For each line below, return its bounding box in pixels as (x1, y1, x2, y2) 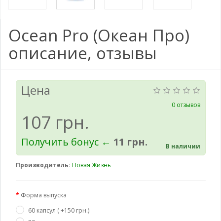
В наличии (166, 142, 200, 150)
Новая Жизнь (72, 161, 111, 169)
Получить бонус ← (21, 135, 113, 148)
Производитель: (16, 161, 71, 169)
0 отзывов (172, 101, 200, 109)
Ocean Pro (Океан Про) (8, 24, 189, 46)
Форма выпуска (21, 191, 67, 199)
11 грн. (113, 135, 147, 148)
